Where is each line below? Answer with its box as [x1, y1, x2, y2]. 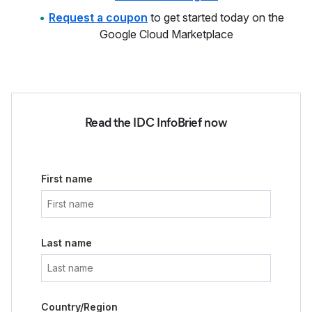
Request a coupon [49, 10, 148, 24]
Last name [41, 237, 92, 249]
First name [41, 173, 93, 185]
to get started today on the [148, 10, 284, 24]
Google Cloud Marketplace [100, 27, 233, 41]
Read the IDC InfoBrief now [84, 115, 228, 130]
